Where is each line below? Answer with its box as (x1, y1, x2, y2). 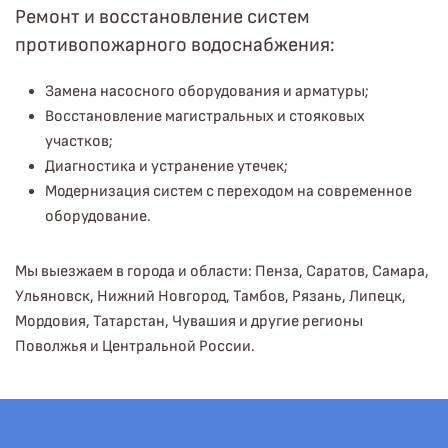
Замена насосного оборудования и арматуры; (45, 82, 369, 101)
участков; (45, 132, 113, 151)
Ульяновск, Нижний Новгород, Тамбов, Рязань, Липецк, (15, 287, 406, 306)
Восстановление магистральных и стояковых (45, 107, 365, 126)
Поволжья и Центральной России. (15, 337, 255, 356)
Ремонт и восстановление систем (15, 5, 310, 29)
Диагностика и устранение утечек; (45, 157, 288, 176)
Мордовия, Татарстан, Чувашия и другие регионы (15, 312, 363, 331)
